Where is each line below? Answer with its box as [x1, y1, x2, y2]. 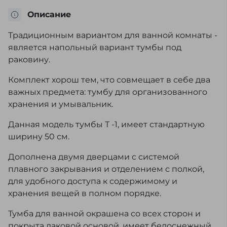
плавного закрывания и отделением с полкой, [8, 164, 204, 174]
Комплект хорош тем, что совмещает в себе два [8, 75, 210, 85]
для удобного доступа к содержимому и [8, 176, 177, 186]
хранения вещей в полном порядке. [8, 188, 163, 198]
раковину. [8, 55, 50, 64]
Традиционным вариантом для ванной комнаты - [8, 30, 217, 40]
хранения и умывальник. [8, 99, 113, 109]
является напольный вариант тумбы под [8, 43, 181, 52]
